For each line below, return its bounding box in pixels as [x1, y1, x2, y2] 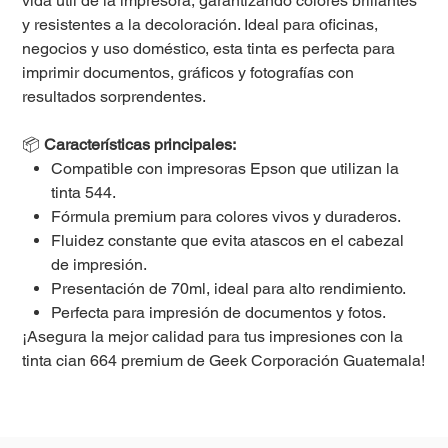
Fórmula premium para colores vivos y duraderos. [51, 207, 402, 227]
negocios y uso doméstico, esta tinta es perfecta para [22, 39, 396, 59]
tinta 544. [51, 183, 121, 203]
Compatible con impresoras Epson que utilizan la [51, 159, 400, 179]
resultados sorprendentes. [22, 87, 207, 107]
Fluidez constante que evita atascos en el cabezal [51, 231, 405, 251]
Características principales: [44, 135, 237, 155]
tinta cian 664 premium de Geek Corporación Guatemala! [22, 351, 426, 371]
